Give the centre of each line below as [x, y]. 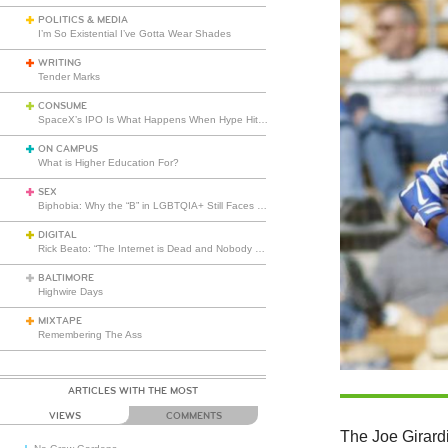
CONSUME [62, 106]
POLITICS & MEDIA [83, 20]
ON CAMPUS [68, 149]
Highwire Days [70, 291]
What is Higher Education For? [108, 162]
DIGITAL [57, 235]
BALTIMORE [66, 278]
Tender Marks [69, 76]
